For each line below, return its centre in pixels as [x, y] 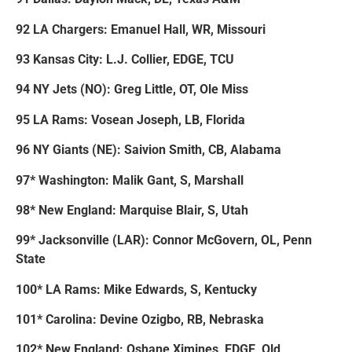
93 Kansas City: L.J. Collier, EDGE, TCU [125, 59]
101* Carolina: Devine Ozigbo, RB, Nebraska [140, 320]
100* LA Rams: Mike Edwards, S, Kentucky [136, 289]
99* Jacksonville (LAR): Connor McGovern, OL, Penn [164, 240]
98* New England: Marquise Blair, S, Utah [132, 210]
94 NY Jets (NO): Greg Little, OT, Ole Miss [132, 90]
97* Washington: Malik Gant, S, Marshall [130, 180]
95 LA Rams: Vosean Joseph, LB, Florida [130, 119]
